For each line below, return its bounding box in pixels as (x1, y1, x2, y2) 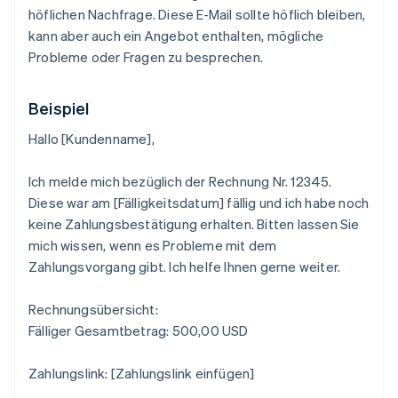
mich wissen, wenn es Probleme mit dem (28, 236, 277, 255)
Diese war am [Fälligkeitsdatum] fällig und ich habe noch (28, 194, 370, 212)
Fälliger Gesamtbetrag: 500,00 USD (28, 322, 249, 340)
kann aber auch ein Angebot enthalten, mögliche (28, 27, 324, 45)
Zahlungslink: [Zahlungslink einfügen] (28, 364, 255, 383)
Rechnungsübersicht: (28, 300, 158, 319)
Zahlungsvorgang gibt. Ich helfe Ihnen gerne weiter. (28, 258, 341, 276)
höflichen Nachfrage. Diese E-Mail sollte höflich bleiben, (28, 5, 366, 24)
